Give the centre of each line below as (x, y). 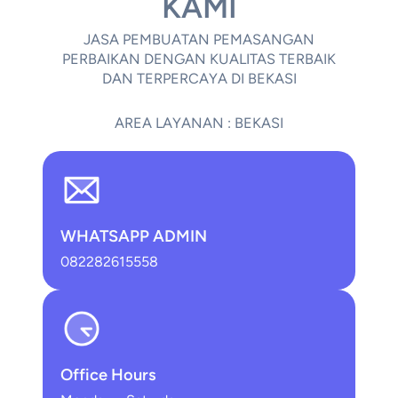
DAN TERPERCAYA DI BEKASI (199, 79)
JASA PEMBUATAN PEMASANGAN (199, 40)
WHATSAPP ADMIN (134, 237)
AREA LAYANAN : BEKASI (199, 123)
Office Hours (108, 375)
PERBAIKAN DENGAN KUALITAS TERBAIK (199, 60)
